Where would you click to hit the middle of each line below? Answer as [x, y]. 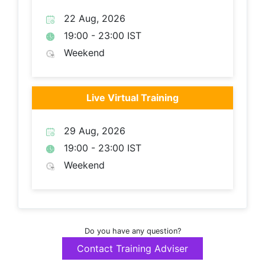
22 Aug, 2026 [95, 19]
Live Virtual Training [132, 98]
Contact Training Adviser [132, 249]
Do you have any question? [132, 231]
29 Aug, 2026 [95, 131]
